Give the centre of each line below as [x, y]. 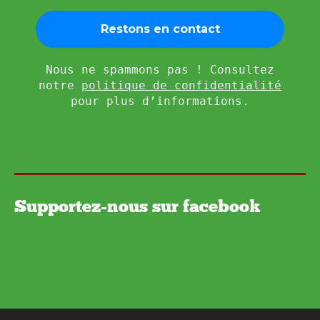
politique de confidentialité [181, 85]
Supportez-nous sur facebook [137, 206]
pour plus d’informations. [160, 101]
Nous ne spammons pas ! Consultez [160, 69]
